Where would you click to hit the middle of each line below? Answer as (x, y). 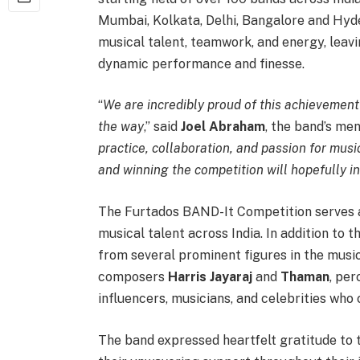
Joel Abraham (223, 127)
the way (121, 127)
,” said (162, 127)
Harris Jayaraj (210, 277)
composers (133, 277)
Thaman (305, 277)
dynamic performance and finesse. (201, 63)
